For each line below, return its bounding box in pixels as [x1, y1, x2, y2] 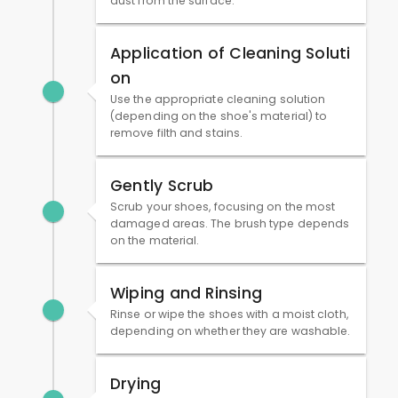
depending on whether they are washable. [110, 323, 351, 339]
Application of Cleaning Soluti [110, 43, 351, 65]
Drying [110, 373, 162, 395]
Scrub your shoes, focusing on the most [110, 199, 336, 215]
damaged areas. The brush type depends [110, 216, 350, 232]
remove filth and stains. [110, 125, 243, 141]
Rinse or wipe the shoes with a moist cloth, [110, 306, 348, 322]
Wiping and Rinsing [110, 283, 262, 305]
